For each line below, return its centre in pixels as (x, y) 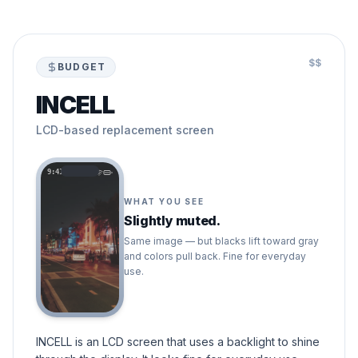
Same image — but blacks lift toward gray (221, 241)
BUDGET (82, 67)
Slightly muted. (172, 221)
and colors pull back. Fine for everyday (215, 256)
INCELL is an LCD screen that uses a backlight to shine (178, 342)
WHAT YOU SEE (164, 201)
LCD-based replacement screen (125, 130)
